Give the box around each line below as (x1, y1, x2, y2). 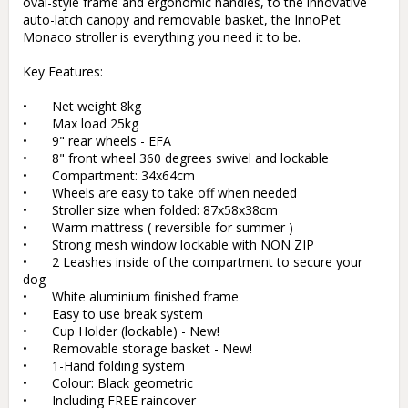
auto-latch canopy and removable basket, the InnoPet (23, 11, 341, 29)
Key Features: (23, 63, 103, 81)
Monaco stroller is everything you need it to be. (23, 28, 301, 46)
